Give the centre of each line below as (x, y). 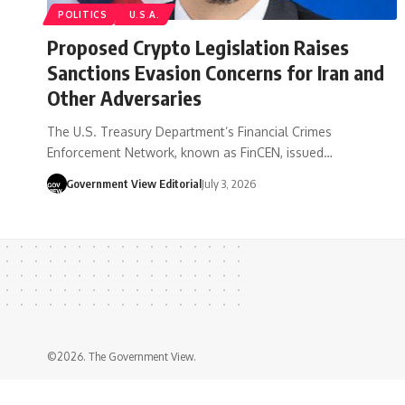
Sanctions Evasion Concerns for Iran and (216, 72)
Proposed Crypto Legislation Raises (198, 47)
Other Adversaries (124, 97)
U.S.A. (144, 14)
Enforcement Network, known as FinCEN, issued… (190, 152)
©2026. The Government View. (122, 356)
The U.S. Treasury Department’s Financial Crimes (189, 131)
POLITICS (83, 14)
